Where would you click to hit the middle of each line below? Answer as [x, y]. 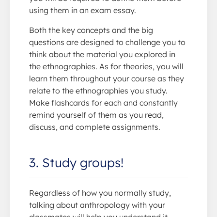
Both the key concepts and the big [91, 30]
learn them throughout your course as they [107, 78]
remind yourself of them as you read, [96, 115]
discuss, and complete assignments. [95, 127]
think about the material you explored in [102, 54]
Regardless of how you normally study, [100, 193]
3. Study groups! [76, 162]
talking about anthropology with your [97, 205]
